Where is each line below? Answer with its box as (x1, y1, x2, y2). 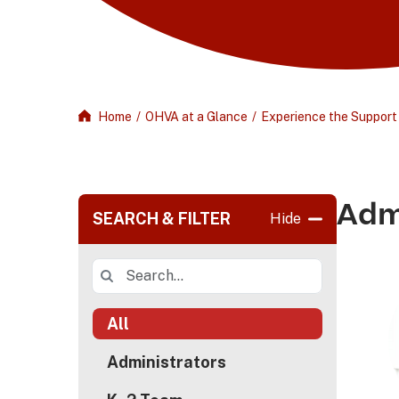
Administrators (107, 353, 226, 371)
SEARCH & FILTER (93, 209, 231, 228)
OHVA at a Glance (145, 110, 248, 124)
